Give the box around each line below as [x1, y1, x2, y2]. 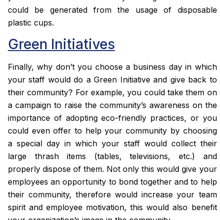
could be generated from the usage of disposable [8, 5, 217, 15]
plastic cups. [8, 18, 54, 28]
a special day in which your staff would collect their [8, 138, 217, 148]
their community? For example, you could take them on [8, 87, 217, 97]
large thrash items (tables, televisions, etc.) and [8, 151, 217, 161]
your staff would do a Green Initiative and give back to [8, 74, 217, 84]
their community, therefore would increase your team [8, 189, 217, 199]
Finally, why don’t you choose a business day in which [8, 61, 217, 72]
